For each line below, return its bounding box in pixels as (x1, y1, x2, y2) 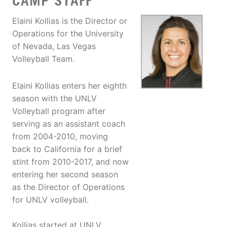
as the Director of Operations (12, 182, 125, 193)
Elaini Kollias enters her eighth (12, 81, 127, 91)
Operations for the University (12, 28, 124, 39)
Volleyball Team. (12, 54, 74, 64)
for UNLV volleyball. (12, 195, 89, 205)
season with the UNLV (12, 93, 97, 104)
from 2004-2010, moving (12, 131, 108, 142)
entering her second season (12, 169, 118, 180)
